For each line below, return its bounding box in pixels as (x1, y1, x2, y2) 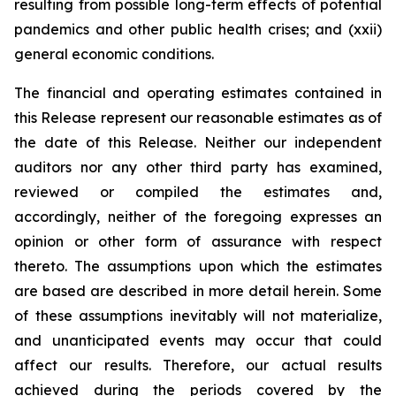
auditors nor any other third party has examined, (14, 158, 382, 176)
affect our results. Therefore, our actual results (14, 356, 382, 374)
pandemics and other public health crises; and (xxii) (14, 20, 382, 38)
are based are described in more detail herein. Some (14, 282, 382, 300)
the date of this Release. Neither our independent (14, 133, 382, 151)
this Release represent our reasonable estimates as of (14, 109, 382, 126)
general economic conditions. (14, 45, 214, 63)
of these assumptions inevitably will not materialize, (14, 307, 382, 324)
